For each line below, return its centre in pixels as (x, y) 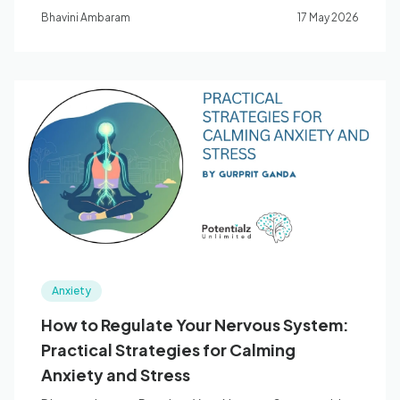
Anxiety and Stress (116, 375)
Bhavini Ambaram (86, 17)
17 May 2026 (328, 17)
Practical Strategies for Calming (168, 350)
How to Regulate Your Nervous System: (195, 325)
